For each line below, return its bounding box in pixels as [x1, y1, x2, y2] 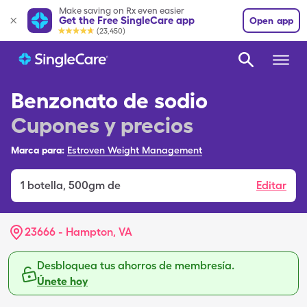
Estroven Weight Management [67, 145, 202, 156]
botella [27, 179, 63, 192]
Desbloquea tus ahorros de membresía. [37, 259, 234, 272]
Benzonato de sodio [11, 87, 208, 114]
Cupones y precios [11, 112, 193, 138]
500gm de [69, 179, 121, 192]
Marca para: [11, 145, 64, 156]
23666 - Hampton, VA [25, 225, 132, 238]
